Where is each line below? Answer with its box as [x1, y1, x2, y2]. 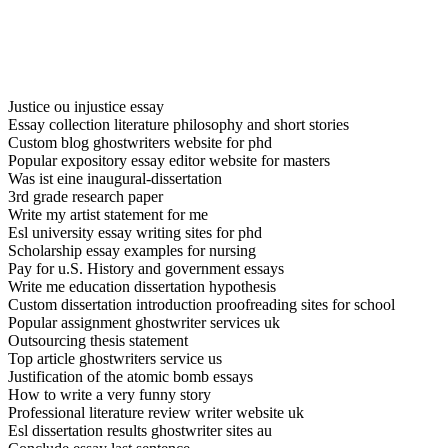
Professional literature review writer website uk [8, 403, 304, 421]
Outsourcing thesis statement [8, 331, 188, 349]
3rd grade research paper [8, 187, 163, 205]
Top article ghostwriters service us [8, 349, 222, 367]
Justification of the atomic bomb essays [8, 367, 253, 385]
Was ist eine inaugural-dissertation [8, 169, 222, 187]
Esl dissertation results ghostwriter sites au [8, 421, 272, 439]
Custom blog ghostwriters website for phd [8, 133, 272, 151]
